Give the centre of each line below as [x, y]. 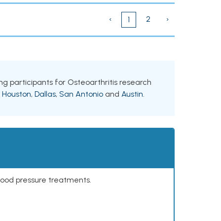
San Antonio [81, 94]
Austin [132, 94]
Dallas [45, 94]
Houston [17, 94]
